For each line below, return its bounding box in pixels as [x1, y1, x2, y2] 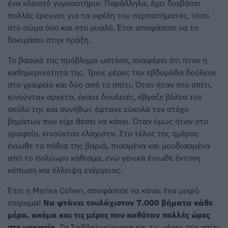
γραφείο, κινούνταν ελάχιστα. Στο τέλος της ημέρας [8, 128, 199, 139]
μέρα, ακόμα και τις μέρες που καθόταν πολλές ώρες [8, 210, 210, 220]
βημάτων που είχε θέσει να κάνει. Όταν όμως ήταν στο [8, 116, 208, 127]
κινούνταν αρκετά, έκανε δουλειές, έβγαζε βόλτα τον [8, 92, 202, 102]
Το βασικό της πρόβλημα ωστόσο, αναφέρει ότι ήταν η [8, 55, 207, 66]
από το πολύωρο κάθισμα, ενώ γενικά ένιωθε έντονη [8, 153, 201, 163]
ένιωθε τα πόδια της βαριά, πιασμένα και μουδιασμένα [8, 140, 210, 151]
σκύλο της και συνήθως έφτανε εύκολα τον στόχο [8, 104, 189, 115]
